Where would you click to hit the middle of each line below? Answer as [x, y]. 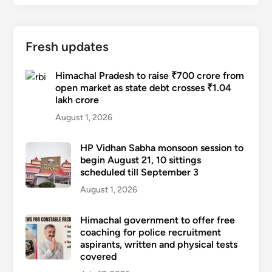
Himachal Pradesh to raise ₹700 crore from [149, 75]
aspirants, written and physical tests [158, 244]
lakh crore [77, 100]
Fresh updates [67, 46]
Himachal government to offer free [157, 220]
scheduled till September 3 [139, 172]
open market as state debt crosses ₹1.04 [143, 87]
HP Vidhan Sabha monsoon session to [161, 148]
